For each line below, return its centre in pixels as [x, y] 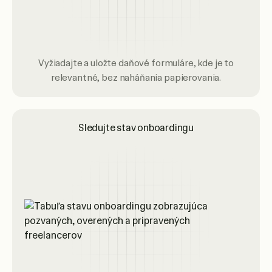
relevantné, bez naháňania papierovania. [136, 78]
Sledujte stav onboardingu [136, 128]
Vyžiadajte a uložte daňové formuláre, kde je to [136, 63]
